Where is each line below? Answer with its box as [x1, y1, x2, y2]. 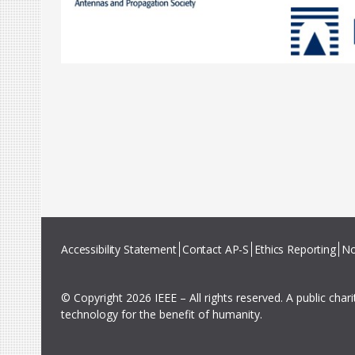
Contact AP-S [181, 242, 250, 258]
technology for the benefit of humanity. [61, 307, 262, 323]
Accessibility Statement [61, 242, 177, 258]
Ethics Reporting [254, 242, 336, 258]
